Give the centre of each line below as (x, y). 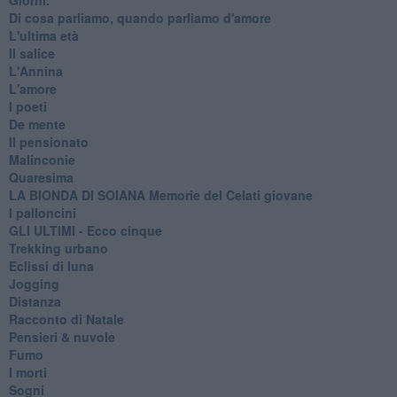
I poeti (27, 106)
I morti (27, 372)
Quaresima (41, 177)
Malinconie (42, 159)
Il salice (31, 53)
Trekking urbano (58, 248)
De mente (37, 124)
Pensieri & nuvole (62, 336)
